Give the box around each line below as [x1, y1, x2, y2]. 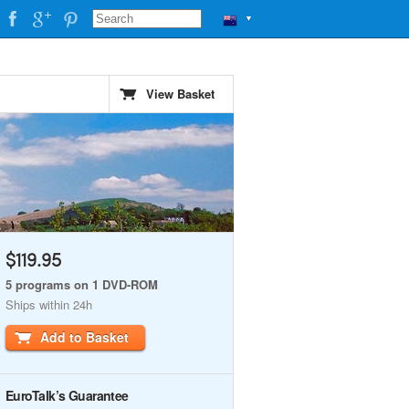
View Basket [146, 85, 215, 102]
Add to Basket [40, 328, 129, 346]
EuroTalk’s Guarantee [5, 386, 129, 404]
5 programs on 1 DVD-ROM [5, 276, 158, 293]
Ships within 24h [5, 296, 92, 313]
